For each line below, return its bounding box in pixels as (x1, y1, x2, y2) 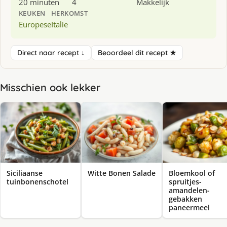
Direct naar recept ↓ (17, 48, 85, 58)
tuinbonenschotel (7, 176, 68, 186)
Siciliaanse (7, 168, 43, 178)
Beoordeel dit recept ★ (98, 48, 176, 58)
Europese (19, 19, 51, 29)
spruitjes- (169, 176, 202, 186)
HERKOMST (51, 8, 88, 18)
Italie (51, 19, 68, 29)
